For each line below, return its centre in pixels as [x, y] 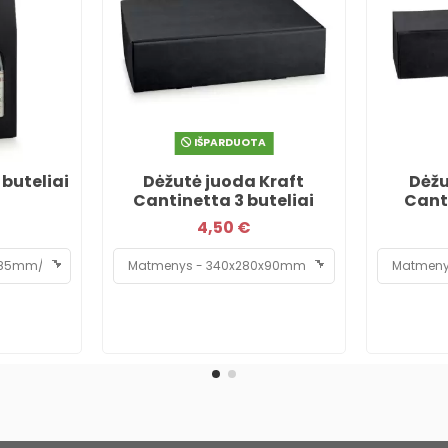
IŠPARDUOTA [229, 143]
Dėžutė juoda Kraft [224, 182]
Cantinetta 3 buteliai [224, 201]
